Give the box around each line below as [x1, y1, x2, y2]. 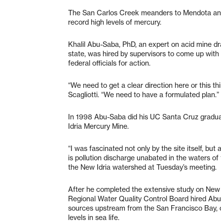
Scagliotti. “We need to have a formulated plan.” [68, 90, 219, 99]
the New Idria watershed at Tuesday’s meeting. [68, 162, 217, 172]
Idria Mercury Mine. [68, 121, 129, 131]
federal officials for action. [68, 58, 150, 68]
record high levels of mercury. [68, 17, 161, 27]
